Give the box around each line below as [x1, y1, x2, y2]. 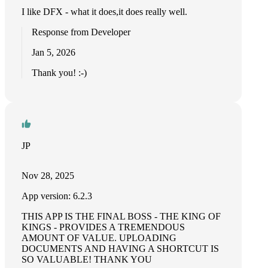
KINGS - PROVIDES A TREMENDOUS [22, 222, 185, 232]
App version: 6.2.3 [22, 191, 92, 201]
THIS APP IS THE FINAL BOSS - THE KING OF [22, 211, 221, 221]
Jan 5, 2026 [32, 47, 75, 57]
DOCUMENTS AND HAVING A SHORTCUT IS [22, 243, 219, 254]
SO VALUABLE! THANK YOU [22, 254, 152, 264]
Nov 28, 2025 [22, 170, 74, 181]
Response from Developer [32, 27, 130, 37]
